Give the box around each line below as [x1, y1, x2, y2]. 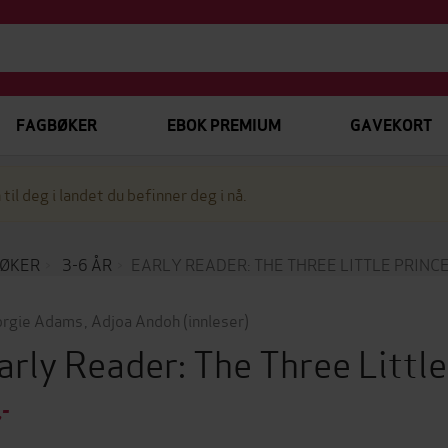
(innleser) [182, 308, 249, 331]
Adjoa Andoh [90, 308, 180, 331]
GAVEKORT [349, 115, 432, 136]
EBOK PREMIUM [166, 115, 281, 136]
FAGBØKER [16, 115, 97, 136]
